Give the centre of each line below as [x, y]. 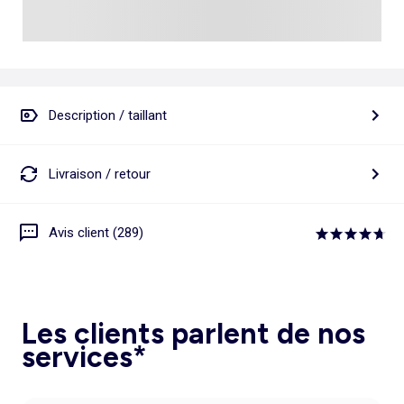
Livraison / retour [100, 174]
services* [84, 358]
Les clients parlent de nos [193, 334]
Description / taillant [108, 115]
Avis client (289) [96, 232]
